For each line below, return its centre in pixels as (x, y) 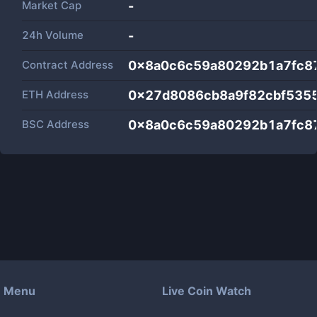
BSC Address (56, 124)
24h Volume (53, 35)
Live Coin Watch (207, 291)
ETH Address (55, 94)
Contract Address (68, 65)
